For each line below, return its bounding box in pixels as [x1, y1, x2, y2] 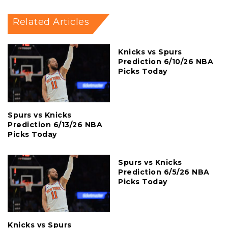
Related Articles [13, 16, 89, 28]
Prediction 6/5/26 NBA [118, 167, 210, 177]
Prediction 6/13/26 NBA [8, 120, 102, 129]
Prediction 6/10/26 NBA [118, 57, 213, 67]
